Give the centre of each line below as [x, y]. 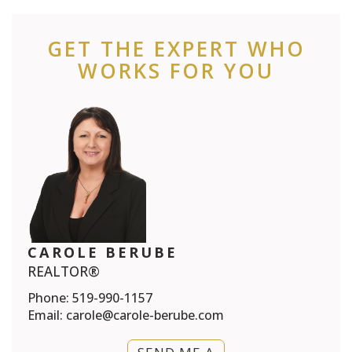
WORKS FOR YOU [176, 70]
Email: [47, 315]
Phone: [50, 298]
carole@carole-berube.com [145, 315]
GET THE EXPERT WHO [176, 48]
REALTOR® [64, 272]
